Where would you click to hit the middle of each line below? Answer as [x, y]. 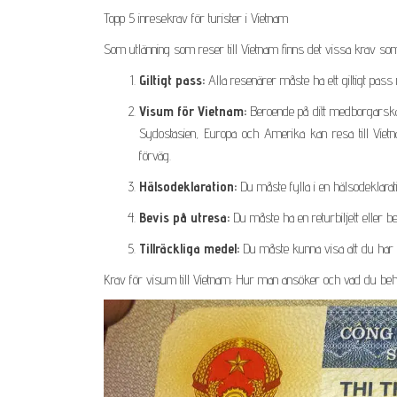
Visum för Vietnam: [193, 111]
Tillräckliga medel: [189, 248]
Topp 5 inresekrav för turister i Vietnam [196, 18]
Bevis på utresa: [184, 217]
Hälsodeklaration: [188, 186]
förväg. [155, 155]
